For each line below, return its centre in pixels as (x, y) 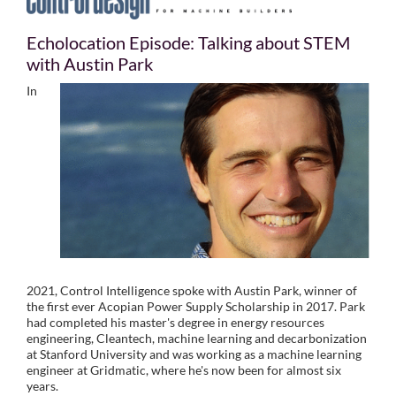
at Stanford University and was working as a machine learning (194, 354)
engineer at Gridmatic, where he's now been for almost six (184, 369)
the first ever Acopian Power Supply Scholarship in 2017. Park (196, 306)
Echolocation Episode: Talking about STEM (188, 43)
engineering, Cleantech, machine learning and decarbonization (197, 338)
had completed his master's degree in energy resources (175, 322)
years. (42, 385)
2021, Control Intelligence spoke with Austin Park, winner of (192, 290)
